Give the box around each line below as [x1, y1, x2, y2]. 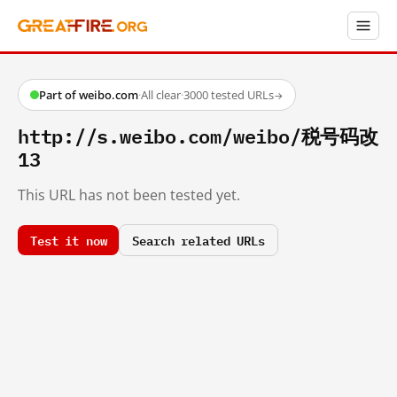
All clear [141, 87, 181, 103]
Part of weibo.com [39, 87, 138, 103]
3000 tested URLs [183, 87, 274, 103]
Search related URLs [132, 229, 265, 250]
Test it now [30, 229, 107, 250]
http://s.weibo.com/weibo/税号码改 [18, 119, 378, 152]
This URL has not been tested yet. [18, 184, 240, 205]
